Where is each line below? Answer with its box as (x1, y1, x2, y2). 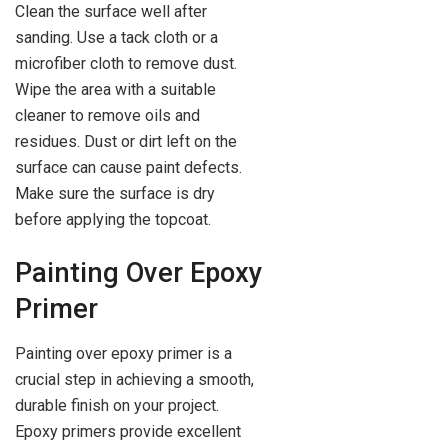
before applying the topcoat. (15, 209, 211, 229)
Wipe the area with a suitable (15, 79, 216, 99)
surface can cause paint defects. (15, 157, 242, 177)
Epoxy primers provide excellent (15, 421, 241, 441)
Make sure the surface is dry (15, 183, 215, 203)
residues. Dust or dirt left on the (15, 131, 237, 151)
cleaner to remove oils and (15, 105, 200, 125)
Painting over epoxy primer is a (15, 343, 232, 363)
